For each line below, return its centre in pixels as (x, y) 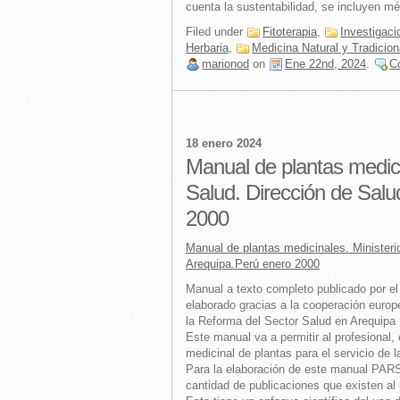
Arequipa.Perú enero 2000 (253, 264)
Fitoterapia (290, 32)
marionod (225, 64)
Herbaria (207, 48)
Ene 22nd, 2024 (325, 64)
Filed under (216, 32)
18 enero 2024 (224, 143)
